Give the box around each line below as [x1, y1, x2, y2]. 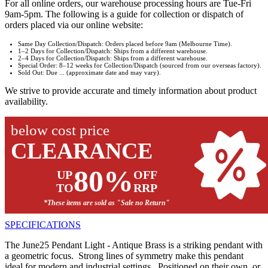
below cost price [11, 122, 109, 139]
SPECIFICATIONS [5, 220, 81, 230]
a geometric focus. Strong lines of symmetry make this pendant [5, 251, 243, 261]
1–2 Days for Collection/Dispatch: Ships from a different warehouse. [18, 47, 208, 55]
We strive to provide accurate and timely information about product [5, 86, 257, 96]
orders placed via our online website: [5, 20, 143, 31]
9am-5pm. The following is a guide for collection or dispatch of [5, 9, 243, 20]
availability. [5, 96, 48, 107]
